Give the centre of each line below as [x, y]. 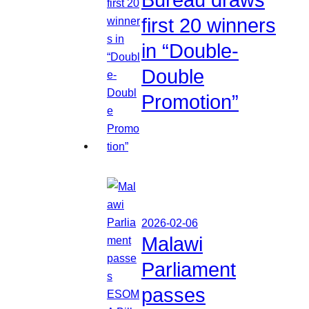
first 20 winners [209, 25]
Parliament [189, 269]
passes [173, 295]
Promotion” [190, 102]
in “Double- [190, 51]
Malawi [172, 244]
